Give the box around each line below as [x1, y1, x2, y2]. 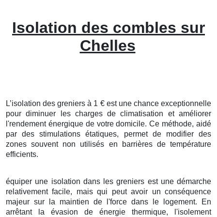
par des [6, 129, 40, 138]
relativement [6, 187, 52, 196]
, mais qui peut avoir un [70, 187, 165, 196]
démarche [177, 177, 211, 186]
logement [163, 197, 195, 206]
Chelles [79, 36, 136, 54]
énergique [48, 119, 83, 128]
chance [133, 99, 159, 108]
